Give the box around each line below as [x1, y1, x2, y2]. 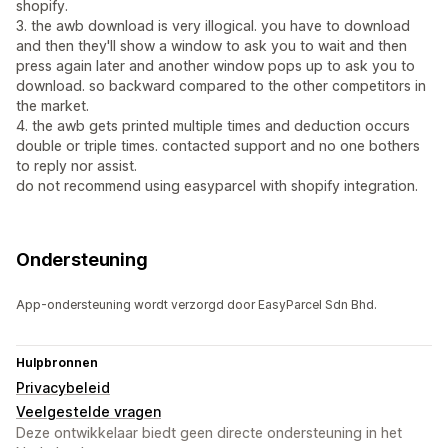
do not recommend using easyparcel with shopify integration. [16, 177, 418, 195]
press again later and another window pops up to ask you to [16, 57, 415, 75]
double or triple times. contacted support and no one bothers [16, 137, 420, 155]
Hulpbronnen [16, 355, 98, 371]
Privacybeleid [16, 379, 110, 397]
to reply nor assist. [16, 157, 137, 175]
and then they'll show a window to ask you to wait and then [16, 37, 407, 55]
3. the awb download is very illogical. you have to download [16, 17, 410, 35]
